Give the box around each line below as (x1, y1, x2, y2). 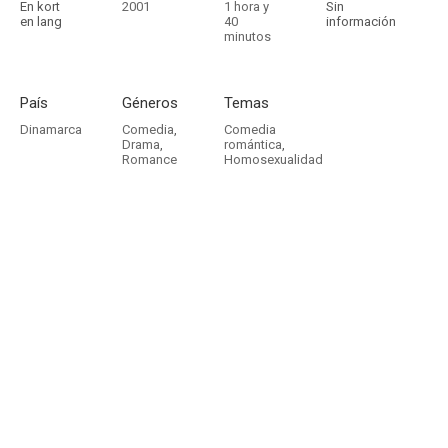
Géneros (122, 94, 178, 112)
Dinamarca (20, 122, 82, 137)
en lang (20, 14, 62, 29)
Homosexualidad (224, 152, 323, 167)
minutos (224, 29, 271, 44)
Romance (122, 152, 177, 167)
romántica (224, 137, 282, 152)
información (326, 14, 396, 29)
